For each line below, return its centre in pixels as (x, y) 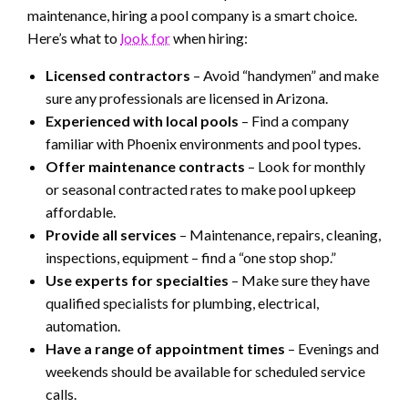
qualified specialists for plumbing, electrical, (182, 303)
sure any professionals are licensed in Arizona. (187, 98)
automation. (83, 326)
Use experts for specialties (137, 280)
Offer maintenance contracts (145, 167)
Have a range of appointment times (165, 349)
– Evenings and (332, 349)
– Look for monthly (305, 167)
